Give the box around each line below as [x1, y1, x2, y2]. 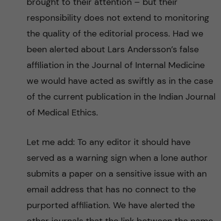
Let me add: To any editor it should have [26, 136, 190, 148]
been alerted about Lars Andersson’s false [26, 43, 199, 55]
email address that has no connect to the [26, 184, 196, 195]
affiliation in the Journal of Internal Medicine [26, 59, 205, 71]
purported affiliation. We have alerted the [26, 199, 195, 211]
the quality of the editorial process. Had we [26, 28, 203, 39]
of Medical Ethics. [26, 107, 98, 118]
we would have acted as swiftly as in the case [26, 75, 213, 87]
